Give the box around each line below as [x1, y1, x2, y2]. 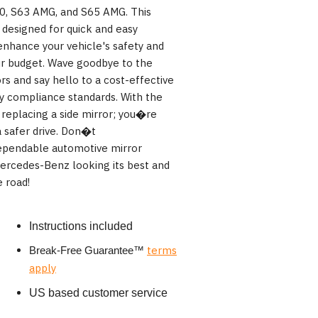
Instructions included [29, 220, 133, 233]
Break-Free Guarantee [29, 244, 133, 257]
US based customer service [29, 287, 168, 300]
